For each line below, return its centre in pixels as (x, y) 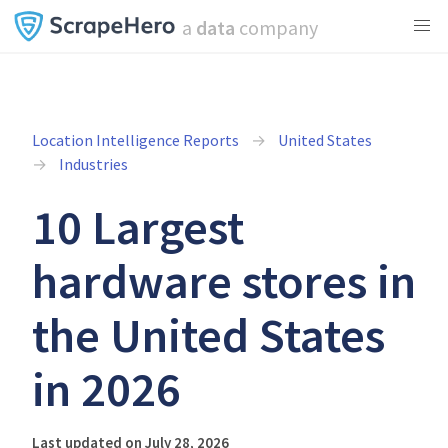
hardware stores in (224, 281)
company (276, 27)
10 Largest (138, 227)
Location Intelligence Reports (135, 140)
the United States (208, 335)
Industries (93, 164)
